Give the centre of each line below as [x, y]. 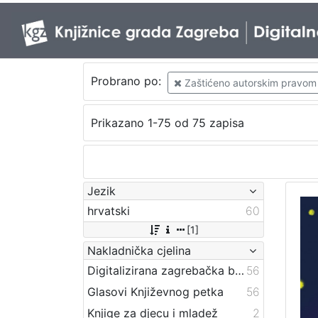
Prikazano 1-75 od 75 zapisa [167, 123]
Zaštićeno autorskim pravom [249, 82]
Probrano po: [127, 81]
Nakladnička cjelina [139, 250]
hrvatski [109, 210]
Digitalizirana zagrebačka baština [240, 270]
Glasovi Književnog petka [155, 291]
